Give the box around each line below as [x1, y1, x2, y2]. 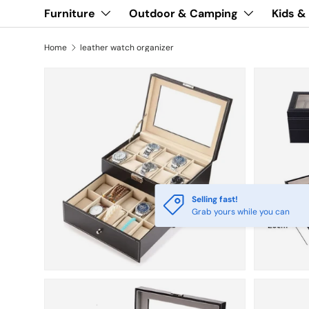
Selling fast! [192, 194, 239, 205]
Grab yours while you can [192, 206, 290, 217]
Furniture [44, 6, 95, 21]
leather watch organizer [79, 42, 174, 53]
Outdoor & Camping [129, 6, 238, 21]
